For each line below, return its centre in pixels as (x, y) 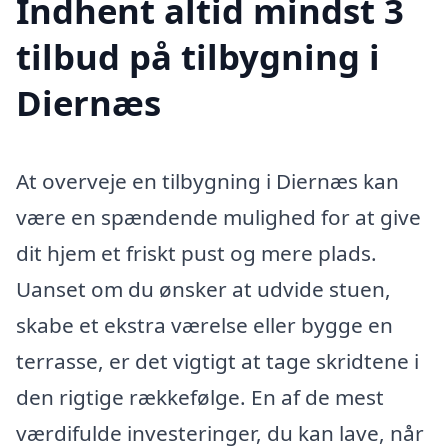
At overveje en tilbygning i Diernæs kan (207, 181)
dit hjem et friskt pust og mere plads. (196, 253)
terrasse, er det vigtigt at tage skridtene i (217, 361)
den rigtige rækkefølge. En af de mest (200, 397)
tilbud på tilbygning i (198, 57)
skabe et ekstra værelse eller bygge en (204, 325)
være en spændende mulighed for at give (218, 217)
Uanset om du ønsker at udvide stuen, (203, 289)
